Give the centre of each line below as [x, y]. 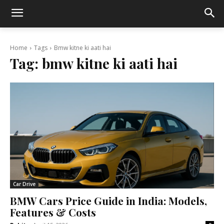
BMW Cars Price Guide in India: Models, [108, 201]
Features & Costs [53, 212]
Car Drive [24, 184]
